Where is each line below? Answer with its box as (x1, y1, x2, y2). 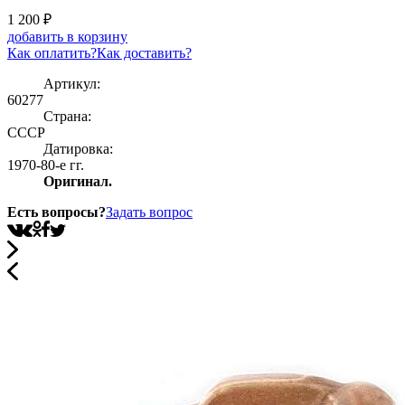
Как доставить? (97, 45, 192, 61)
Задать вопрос (106, 204, 193, 221)
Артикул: (43, 76, 100, 92)
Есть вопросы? (7, 204, 106, 221)
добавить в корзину (7, 29, 127, 45)
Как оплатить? (7, 45, 97, 61)
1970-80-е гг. (7, 157, 84, 174)
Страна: (43, 108, 91, 125)
